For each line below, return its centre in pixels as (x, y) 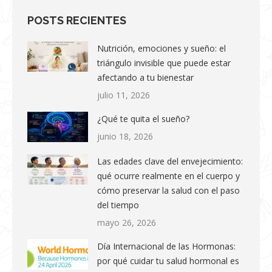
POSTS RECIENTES (77, 20)
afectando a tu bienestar (145, 77)
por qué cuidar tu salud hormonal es (168, 261)
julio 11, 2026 (124, 95)
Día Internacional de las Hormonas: (166, 246)
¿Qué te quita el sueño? (143, 119)
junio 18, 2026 (125, 136)
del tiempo (118, 205)
